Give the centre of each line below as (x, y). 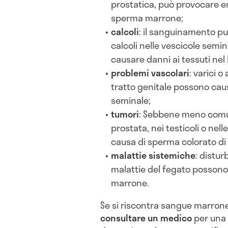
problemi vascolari (150, 73)
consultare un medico (146, 218)
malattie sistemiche (153, 155)
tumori (125, 114)
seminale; (131, 101)
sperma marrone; (147, 18)
